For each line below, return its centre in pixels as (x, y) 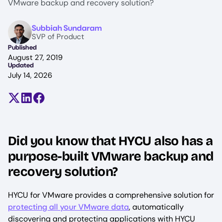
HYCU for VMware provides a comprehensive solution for (111, 195)
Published (22, 47)
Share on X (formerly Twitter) (66, 101)
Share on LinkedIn (58, 101)
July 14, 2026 (30, 75)
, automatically (156, 207)
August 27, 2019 (35, 57)
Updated (21, 65)
